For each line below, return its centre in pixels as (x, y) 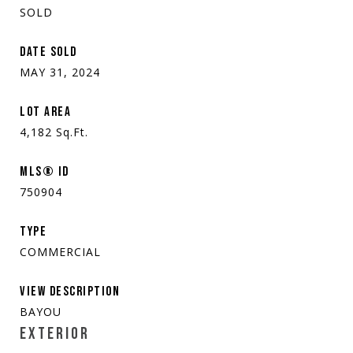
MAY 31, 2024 (60, 72)
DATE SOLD (48, 52)
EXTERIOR (55, 333)
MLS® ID (45, 171)
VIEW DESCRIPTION (70, 291)
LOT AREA (45, 111)
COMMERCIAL (60, 251)
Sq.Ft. (72, 132)
